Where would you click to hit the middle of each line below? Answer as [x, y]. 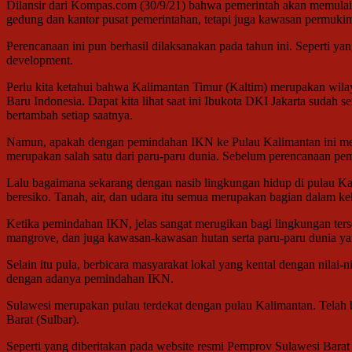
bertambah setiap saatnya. [70, 115]
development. [40, 60]
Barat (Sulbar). [43, 319]
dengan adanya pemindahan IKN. [90, 278]
